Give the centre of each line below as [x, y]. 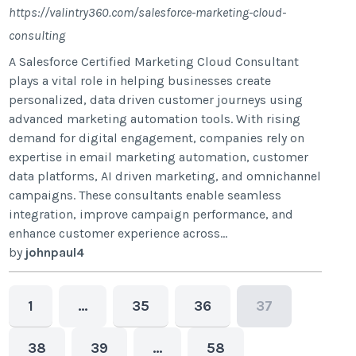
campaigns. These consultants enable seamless [145, 195]
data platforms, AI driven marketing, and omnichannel [165, 176]
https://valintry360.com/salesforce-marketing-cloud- [148, 12]
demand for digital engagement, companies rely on [157, 137]
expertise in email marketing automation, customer [159, 157]
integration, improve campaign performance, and [151, 214]
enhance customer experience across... [118, 233]
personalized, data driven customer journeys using [156, 99]
